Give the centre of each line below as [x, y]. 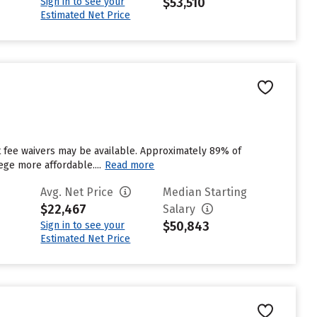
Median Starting [205, 192]
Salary [181, 209]
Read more [130, 165]
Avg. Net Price [79, 192]
